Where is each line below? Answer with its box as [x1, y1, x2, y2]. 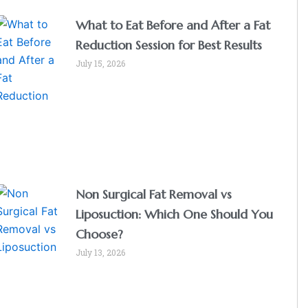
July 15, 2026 [76, 57, 126, 69]
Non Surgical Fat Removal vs [76, 186, 232, 203]
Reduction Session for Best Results [76, 36, 263, 53]
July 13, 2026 [76, 247, 126, 258]
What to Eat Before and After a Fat [76, 16, 271, 33]
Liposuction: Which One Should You [76, 206, 274, 223]
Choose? [76, 226, 124, 243]
